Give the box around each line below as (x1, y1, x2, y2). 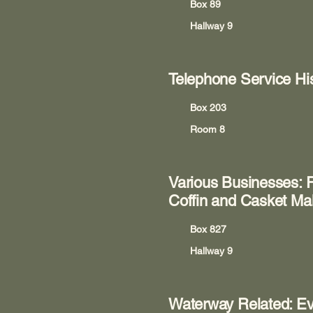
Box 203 (190, 102, 226, 113)
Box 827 (190, 224, 226, 235)
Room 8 (190, 124, 225, 135)
